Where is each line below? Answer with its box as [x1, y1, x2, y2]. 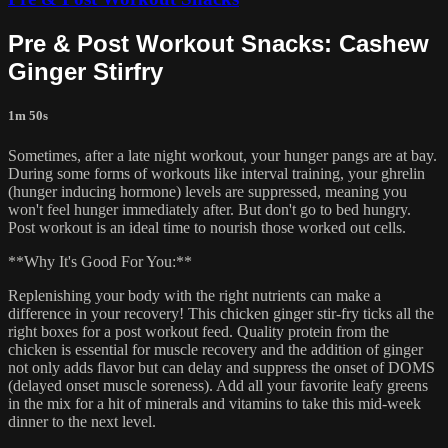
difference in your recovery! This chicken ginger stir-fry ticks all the [8, 304, 434, 322]
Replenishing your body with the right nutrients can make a [8, 286, 381, 304]
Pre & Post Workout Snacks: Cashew [8, 30, 429, 58]
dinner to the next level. [8, 412, 156, 430]
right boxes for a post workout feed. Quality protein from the [8, 322, 389, 340]
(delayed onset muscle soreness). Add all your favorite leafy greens [8, 376, 428, 394]
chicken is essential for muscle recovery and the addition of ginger [8, 340, 423, 358]
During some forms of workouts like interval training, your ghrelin [8, 164, 425, 182]
